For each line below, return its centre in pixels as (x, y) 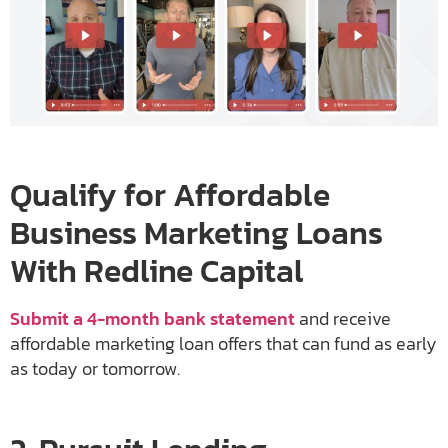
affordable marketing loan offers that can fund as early (223, 343)
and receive (343, 318)
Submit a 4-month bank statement (152, 318)
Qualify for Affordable (170, 194)
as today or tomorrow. (95, 368)
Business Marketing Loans (196, 232)
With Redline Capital (157, 270)
